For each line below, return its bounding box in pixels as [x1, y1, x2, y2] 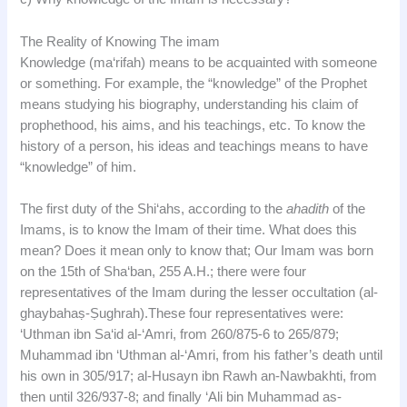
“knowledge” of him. [20, 159, 137, 174]
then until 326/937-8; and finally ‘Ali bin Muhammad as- [20, 389, 342, 404]
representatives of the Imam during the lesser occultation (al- [20, 284, 379, 300]
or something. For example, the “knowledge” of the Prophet [20, 75, 368, 91]
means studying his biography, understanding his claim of [20, 96, 359, 112]
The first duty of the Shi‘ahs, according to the [20, 201, 287, 216]
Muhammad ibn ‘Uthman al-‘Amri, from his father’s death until [20, 347, 383, 362]
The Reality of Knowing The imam [20, 34, 221, 49]
